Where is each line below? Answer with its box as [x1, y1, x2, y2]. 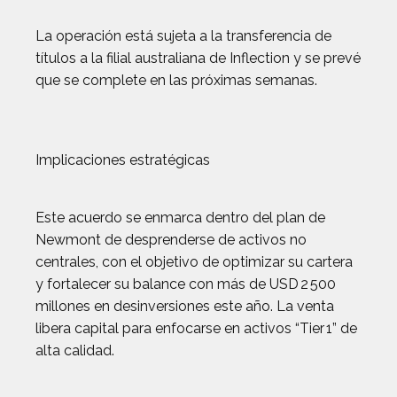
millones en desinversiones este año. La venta [35, 298, 334, 315]
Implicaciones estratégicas [35, 152, 210, 168]
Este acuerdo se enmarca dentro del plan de [35, 209, 325, 226]
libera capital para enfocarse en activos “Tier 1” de [35, 320, 357, 337]
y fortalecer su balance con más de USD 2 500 [35, 276, 336, 292]
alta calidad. [35, 342, 114, 359]
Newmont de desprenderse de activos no [35, 231, 307, 248]
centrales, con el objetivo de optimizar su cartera [35, 253, 353, 270]
